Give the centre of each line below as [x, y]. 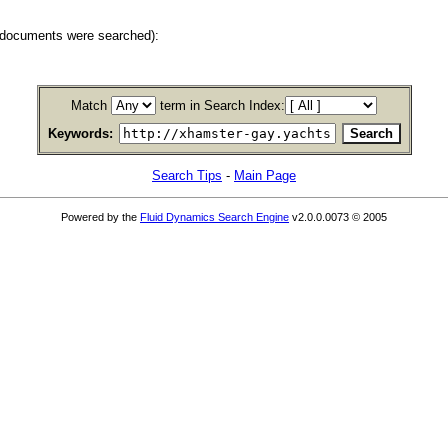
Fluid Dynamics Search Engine [214, 216]
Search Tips [187, 176]
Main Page [265, 176]
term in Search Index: [222, 105]
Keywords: [80, 133]
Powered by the [100, 216]
